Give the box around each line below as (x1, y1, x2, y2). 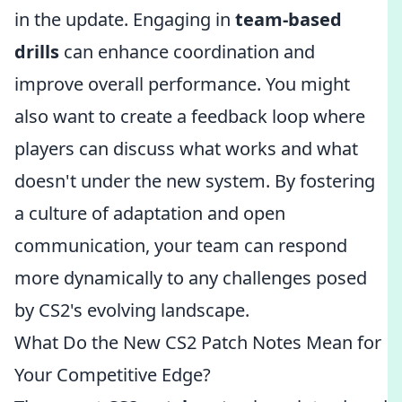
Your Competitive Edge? (14, 363, 211, 387)
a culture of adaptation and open (14, 201, 285, 225)
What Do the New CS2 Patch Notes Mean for (14, 330, 381, 354)
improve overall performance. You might (14, 72, 350, 96)
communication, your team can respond (14, 233, 347, 258)
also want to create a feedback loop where (14, 104, 365, 128)
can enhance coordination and (59, 39, 315, 64)
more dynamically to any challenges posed (14, 266, 367, 290)
